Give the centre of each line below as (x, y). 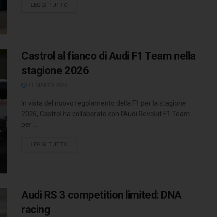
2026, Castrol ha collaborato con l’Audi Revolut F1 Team (106, 114)
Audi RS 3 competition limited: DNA (102, 195)
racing (36, 210)
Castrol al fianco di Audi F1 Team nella (108, 56)
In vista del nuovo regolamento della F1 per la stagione (104, 103)
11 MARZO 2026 (47, 85)
